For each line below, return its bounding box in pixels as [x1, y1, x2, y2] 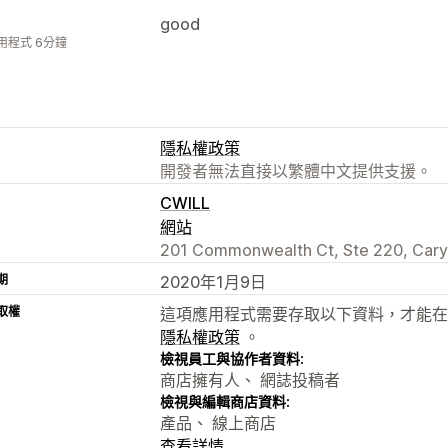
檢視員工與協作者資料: [160, 349, 304, 367]
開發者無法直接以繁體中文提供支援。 [160, 160, 432, 181]
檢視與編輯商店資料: [160, 392, 290, 410]
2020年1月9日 [160, 271, 266, 292]
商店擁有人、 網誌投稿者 [160, 369, 340, 390]
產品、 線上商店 [160, 412, 276, 433]
